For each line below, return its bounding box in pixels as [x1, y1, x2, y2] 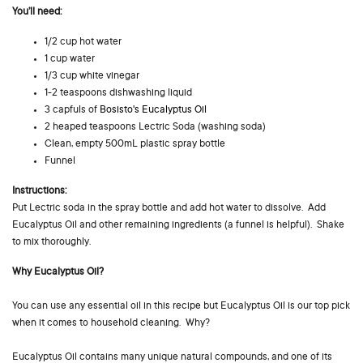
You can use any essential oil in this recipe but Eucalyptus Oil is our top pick [12, 301, 350, 313]
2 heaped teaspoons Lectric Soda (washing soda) [45, 122, 266, 134]
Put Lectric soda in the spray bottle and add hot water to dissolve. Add [12, 203, 326, 215]
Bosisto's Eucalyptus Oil [100, 105, 207, 117]
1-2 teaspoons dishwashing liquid [45, 88, 192, 100]
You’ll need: [12, 6, 62, 19]
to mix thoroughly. [12, 237, 91, 249]
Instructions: [12, 186, 66, 198]
